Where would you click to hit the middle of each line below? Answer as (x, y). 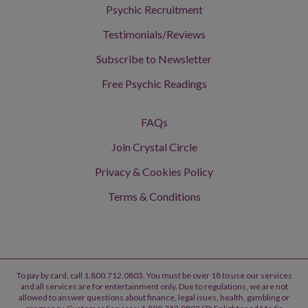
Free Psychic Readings (154, 84)
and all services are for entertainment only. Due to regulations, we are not (154, 286)
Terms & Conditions (154, 196)
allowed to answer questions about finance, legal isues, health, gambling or (154, 297)
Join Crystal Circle (154, 147)
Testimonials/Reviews (154, 34)
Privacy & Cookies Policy (154, 172)
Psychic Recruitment (154, 9)
